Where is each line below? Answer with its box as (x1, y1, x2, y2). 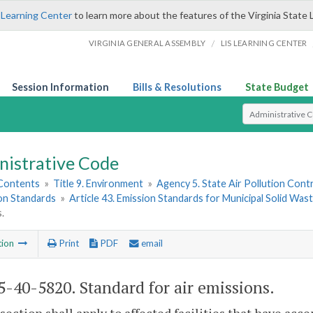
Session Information (12, 81, 109, 93)
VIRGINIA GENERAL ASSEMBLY (89, 38, 206, 48)
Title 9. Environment (53, 177, 144, 190)
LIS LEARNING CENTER (220, 38, 307, 48)
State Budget (245, 81, 309, 93)
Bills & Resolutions (133, 81, 221, 93)
